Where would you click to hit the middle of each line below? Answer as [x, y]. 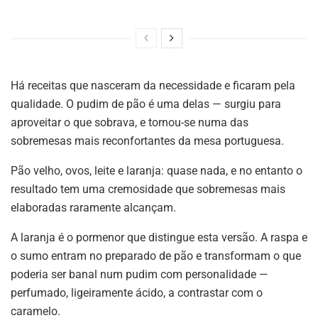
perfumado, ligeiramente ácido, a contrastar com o [137, 292]
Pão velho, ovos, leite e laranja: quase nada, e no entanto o [157, 170]
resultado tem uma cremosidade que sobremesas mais [148, 189]
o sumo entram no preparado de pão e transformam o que [156, 256]
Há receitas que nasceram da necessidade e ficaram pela [153, 85]
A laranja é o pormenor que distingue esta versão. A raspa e [159, 237]
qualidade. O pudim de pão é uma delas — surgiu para [146, 104]
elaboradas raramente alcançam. [93, 207]
